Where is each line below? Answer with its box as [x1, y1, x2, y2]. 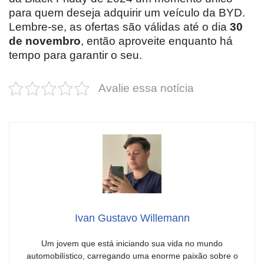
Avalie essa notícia [98, 82, 194, 94]
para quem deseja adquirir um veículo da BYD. [9, 6, 245, 19]
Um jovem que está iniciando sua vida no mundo [41, 239, 223, 248]
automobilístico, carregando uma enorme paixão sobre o [26, 251, 238, 260]
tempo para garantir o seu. [9, 49, 142, 61]
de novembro [9, 35, 81, 47]
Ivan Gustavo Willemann [74, 212, 190, 224]
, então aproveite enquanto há [81, 35, 233, 47]
